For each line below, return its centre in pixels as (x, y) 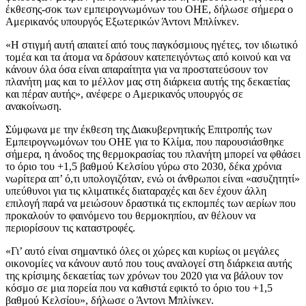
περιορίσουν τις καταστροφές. (70, 228)
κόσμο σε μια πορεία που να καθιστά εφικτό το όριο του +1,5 (139, 288)
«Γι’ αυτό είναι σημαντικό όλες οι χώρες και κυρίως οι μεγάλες (142, 251)
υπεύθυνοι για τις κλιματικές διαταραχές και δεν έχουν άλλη (136, 191)
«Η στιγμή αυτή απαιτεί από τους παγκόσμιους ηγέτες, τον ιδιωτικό (152, 45)
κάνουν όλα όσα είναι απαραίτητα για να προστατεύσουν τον (137, 70)
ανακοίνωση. (33, 107)
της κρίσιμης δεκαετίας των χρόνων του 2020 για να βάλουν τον (144, 276)
